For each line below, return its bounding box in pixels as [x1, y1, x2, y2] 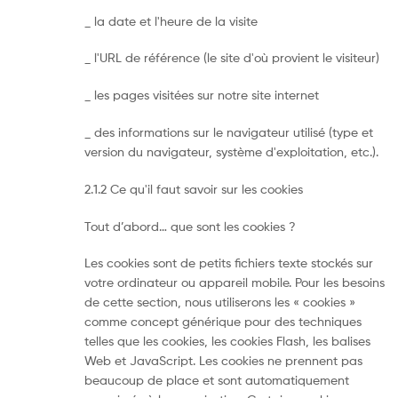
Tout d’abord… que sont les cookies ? [84, 218, 296, 234]
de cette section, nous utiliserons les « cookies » [84, 294, 355, 310]
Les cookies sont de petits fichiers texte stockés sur [84, 255, 373, 271]
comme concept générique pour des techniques [84, 314, 362, 330]
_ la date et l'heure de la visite [84, 12, 258, 28]
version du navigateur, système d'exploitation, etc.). [84, 144, 378, 159]
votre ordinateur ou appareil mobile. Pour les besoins [84, 275, 385, 291]
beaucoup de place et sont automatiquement [84, 372, 349, 388]
